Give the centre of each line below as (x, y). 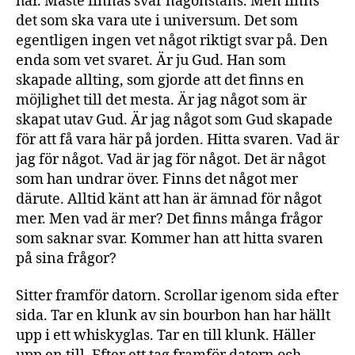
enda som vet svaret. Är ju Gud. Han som (151, 60)
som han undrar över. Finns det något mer (157, 179)
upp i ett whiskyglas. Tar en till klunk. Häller (166, 336)
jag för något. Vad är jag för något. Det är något (171, 159)
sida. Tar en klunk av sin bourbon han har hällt (173, 316)
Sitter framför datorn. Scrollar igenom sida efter (177, 296)
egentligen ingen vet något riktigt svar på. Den (172, 40)
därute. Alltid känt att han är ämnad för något (169, 199)
